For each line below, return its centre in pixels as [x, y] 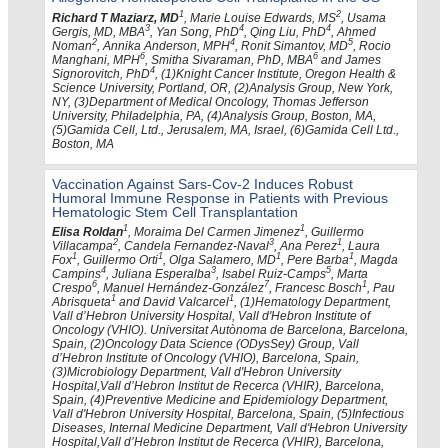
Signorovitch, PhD [101, 73]
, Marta [349, 274]
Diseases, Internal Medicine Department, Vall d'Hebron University [229, 428]
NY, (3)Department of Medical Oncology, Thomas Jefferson [210, 101]
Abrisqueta [81, 302]
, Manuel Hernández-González [180, 288]
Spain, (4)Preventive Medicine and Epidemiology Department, [220, 400]
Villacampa [82, 246]
